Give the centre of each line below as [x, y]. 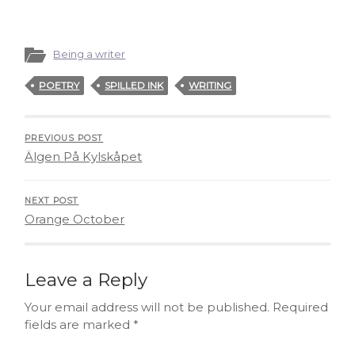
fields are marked [79, 324]
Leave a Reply [86, 279]
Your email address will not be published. [147, 307]
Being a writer [90, 54]
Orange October [75, 219]
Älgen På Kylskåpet [84, 156]
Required [301, 307]
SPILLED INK [134, 85]
